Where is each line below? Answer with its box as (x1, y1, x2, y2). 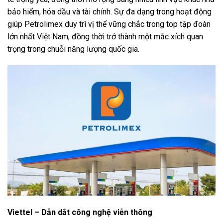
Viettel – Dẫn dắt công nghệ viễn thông (7, 207, 152, 217)
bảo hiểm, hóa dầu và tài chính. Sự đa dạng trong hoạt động (7, 6, 212, 16)
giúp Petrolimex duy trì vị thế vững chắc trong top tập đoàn (7, 19, 211, 29)
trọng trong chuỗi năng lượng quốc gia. (7, 44, 139, 54)
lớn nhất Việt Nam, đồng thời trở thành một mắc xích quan (7, 31, 203, 41)
